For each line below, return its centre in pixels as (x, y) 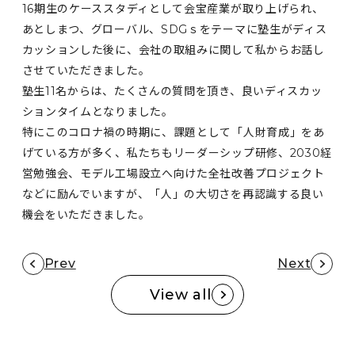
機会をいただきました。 (86, 215)
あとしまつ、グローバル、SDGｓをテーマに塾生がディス (174, 29)
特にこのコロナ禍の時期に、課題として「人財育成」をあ (173, 132)
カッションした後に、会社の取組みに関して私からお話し (173, 50)
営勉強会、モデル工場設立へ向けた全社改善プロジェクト (173, 174)
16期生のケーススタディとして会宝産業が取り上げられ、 (173, 9)
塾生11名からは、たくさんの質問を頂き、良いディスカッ (172, 91)
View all (181, 294)
